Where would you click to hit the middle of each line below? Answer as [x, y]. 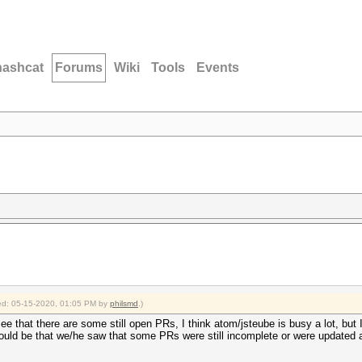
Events [218, 67]
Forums [79, 67]
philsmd [124, 303]
